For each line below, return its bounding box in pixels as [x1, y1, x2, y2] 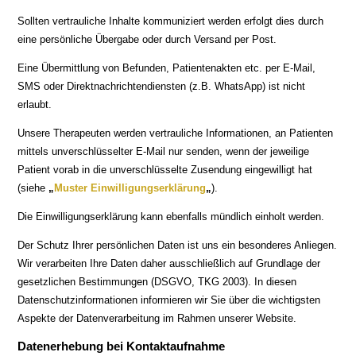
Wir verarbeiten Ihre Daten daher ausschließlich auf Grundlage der [17, 257, 321, 269]
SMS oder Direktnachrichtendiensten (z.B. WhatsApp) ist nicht [17, 80, 306, 92]
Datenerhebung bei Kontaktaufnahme [17, 339, 226, 353]
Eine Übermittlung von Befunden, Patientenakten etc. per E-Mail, [17, 62, 316, 74]
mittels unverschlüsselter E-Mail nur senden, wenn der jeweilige [17, 145, 310, 157]
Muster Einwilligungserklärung [54, 182, 207, 194]
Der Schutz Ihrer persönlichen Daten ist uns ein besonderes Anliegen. [17, 239, 338, 251]
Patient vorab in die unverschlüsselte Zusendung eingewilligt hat [17, 164, 313, 176]
